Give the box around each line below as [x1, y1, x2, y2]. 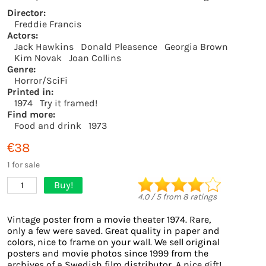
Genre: [7, 64, 36, 75]
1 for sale [7, 160, 40, 170]
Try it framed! [40, 97, 97, 109]
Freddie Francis [14, 18, 81, 30]
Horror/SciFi [14, 75, 68, 86]
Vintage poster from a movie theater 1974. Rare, [7, 214, 211, 225]
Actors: [7, 30, 38, 41]
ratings [188, 192, 217, 202]
